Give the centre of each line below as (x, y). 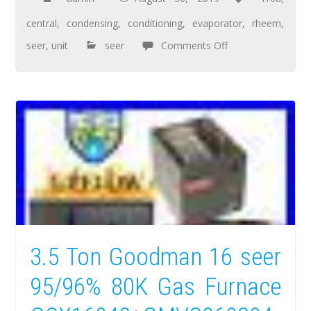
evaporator (218, 23)
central (42, 23)
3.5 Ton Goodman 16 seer (155, 257)
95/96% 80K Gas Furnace (155, 287)
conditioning (155, 23)
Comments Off (195, 46)
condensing (93, 23)
